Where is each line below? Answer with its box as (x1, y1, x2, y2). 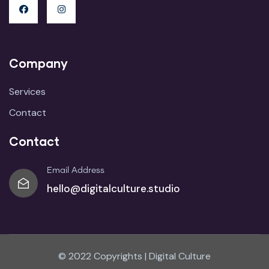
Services (9, 85, 46, 98)
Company (9, 56, 68, 71)
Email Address (47, 166, 104, 175)
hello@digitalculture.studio (47, 182, 180, 196)
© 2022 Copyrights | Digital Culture (58, 250, 211, 263)
